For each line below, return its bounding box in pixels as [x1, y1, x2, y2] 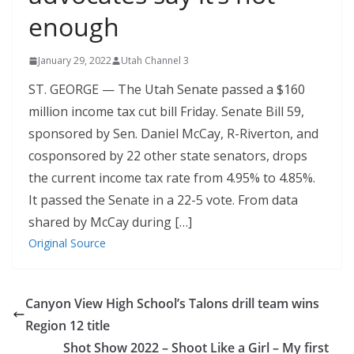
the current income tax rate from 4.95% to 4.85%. [28, 169, 315, 186]
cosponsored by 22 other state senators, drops [28, 147, 307, 164]
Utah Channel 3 [121, 54, 189, 67]
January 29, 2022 [38, 54, 111, 67]
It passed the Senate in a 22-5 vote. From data [28, 191, 298, 209]
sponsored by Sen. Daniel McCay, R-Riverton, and [28, 125, 318, 142]
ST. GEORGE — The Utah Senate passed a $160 [28, 81, 305, 98]
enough [28, 9, 119, 43]
